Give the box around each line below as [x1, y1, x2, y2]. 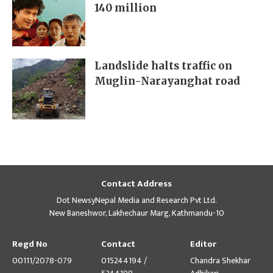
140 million [94, 1, 157, 15]
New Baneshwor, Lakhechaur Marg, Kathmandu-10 [49, 206, 224, 221]
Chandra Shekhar [190, 253, 250, 268]
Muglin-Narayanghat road [94, 74, 240, 88]
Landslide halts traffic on [94, 59, 232, 73]
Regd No [12, 236, 48, 252]
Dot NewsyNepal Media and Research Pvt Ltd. [56, 193, 217, 208]
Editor [190, 236, 216, 252]
